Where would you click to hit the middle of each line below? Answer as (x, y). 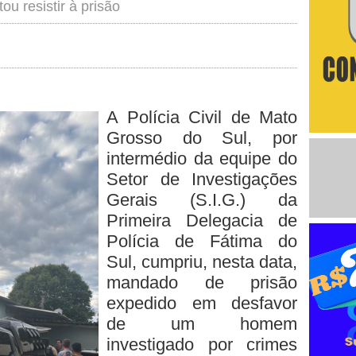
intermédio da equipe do (202, 159)
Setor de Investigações (202, 179)
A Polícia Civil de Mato (202, 117)
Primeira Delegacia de (202, 221)
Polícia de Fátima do (202, 241)
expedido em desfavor (202, 303)
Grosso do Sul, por (202, 138)
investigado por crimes (202, 344)
